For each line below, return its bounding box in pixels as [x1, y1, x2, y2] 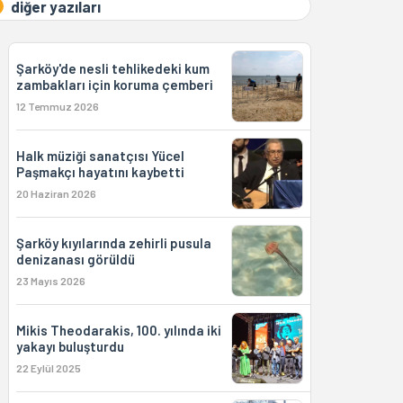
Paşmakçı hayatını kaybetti [15, 164, 184, 180]
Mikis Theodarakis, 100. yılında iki [15, 322, 221, 338]
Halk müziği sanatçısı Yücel [15, 148, 184, 164]
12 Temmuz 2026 [15, 100, 99, 112]
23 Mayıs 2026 [15, 274, 85, 287]
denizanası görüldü [15, 251, 135, 267]
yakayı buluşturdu [15, 338, 124, 354]
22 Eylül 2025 [15, 362, 81, 374]
